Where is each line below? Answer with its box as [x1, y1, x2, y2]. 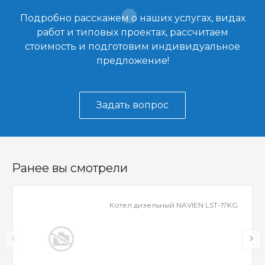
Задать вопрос [96, 99, 169, 111]
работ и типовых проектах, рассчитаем [37, 26, 228, 38]
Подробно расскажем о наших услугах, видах [20, 12, 245, 24]
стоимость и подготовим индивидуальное [25, 40, 240, 52]
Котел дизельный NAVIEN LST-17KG [109, 200, 238, 209]
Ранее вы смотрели [12, 160, 128, 175]
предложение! [96, 54, 169, 66]
